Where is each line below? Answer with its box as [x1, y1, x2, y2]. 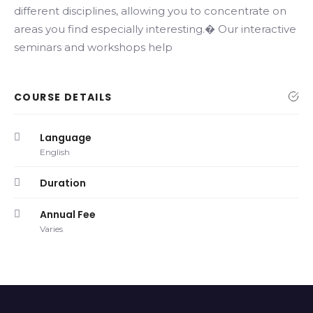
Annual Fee [40, 208, 96, 221]
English [40, 147, 70, 157]
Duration [40, 176, 86, 190]
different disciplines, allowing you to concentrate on [14, 4, 286, 17]
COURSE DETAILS [14, 90, 112, 104]
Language [40, 131, 92, 145]
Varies [40, 224, 63, 234]
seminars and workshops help [14, 41, 173, 54]
